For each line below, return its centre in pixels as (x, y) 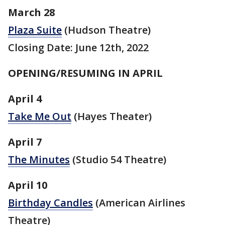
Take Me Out (40, 116)
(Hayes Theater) (111, 116)
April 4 (25, 98)
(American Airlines (139, 202)
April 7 (25, 142)
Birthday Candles (50, 202)
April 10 (28, 185)
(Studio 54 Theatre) (118, 159)
